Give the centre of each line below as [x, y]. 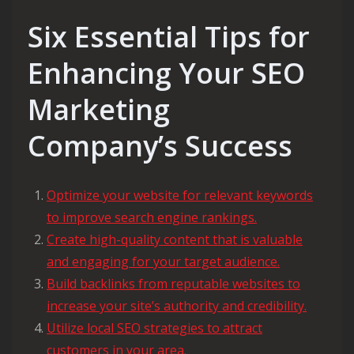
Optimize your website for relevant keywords [180, 196]
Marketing [99, 110]
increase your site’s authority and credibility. [177, 306]
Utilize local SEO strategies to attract [154, 328]
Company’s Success [160, 146]
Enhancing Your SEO [166, 73]
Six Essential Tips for [169, 37]
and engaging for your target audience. [163, 262]
